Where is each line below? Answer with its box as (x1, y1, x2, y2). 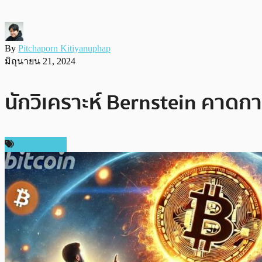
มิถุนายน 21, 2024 (5, 56, 75, 66)
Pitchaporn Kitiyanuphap (18, 43, 111, 53)
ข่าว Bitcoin (16, 136, 62, 152)
